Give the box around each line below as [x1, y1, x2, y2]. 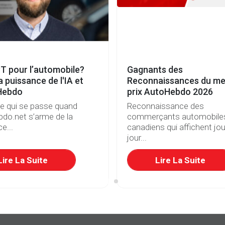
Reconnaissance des [127, 101, 204, 111]
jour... [127, 133, 147, 143]
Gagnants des [127, 64, 183, 75]
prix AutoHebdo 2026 [127, 86, 213, 97]
